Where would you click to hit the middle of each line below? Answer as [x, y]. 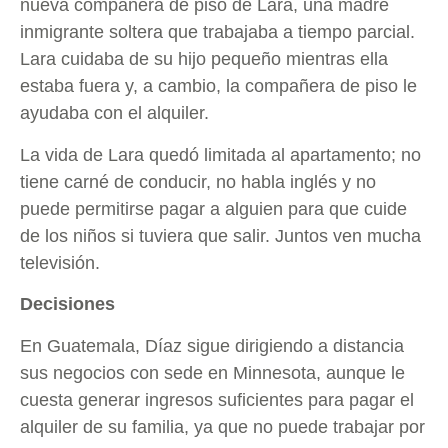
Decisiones [67, 304]
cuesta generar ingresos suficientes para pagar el [217, 399]
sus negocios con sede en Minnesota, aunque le [212, 372]
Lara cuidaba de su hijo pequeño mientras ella [204, 59]
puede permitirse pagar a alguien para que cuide [213, 208]
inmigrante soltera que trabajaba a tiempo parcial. [217, 32]
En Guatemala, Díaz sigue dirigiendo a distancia [212, 345]
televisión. [60, 262]
